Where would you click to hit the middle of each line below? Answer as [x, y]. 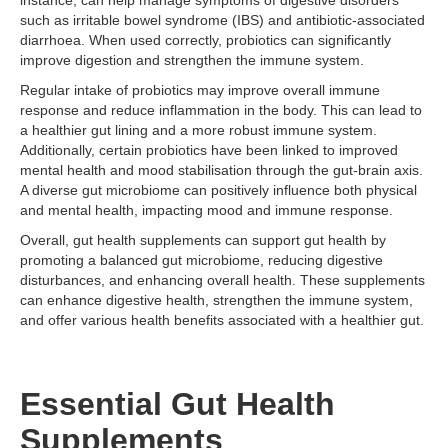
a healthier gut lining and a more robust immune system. [198, 130]
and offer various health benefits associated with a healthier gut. [222, 320]
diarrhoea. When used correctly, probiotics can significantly [205, 40]
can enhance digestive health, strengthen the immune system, [216, 300]
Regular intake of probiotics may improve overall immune [200, 90]
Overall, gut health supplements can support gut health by [203, 240]
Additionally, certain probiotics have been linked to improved [209, 150]
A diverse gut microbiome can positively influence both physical [218, 190]
